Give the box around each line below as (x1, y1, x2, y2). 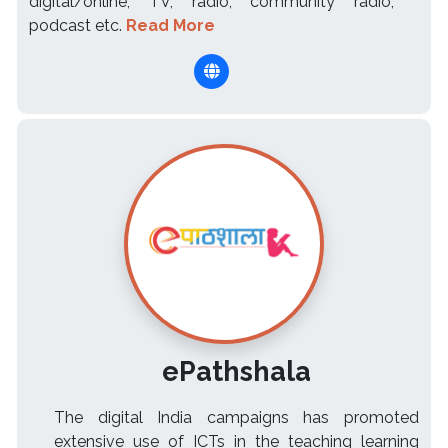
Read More (126, 16, 215, 36)
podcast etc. (29, 16, 126, 36)
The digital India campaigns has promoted (54, 408, 419, 428)
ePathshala (162, 355, 311, 388)
